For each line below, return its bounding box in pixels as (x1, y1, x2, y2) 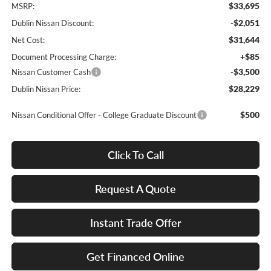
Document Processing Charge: (11, 52, 116, 62)
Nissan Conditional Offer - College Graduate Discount (11, 110, 197, 120)
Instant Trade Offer (90, 216, 181, 230)
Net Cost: (11, 35, 45, 45)
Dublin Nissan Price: (11, 84, 80, 94)
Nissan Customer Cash (11, 67, 91, 77)
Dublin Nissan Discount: (11, 18, 94, 28)
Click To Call (107, 148, 164, 162)
